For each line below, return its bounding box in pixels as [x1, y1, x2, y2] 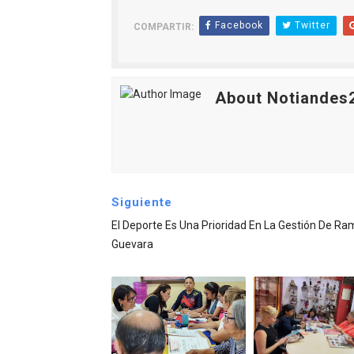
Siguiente [111, 195, 172, 210]
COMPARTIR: [133, 21, 194, 33]
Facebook [211, 20, 263, 32]
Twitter [291, 20, 330, 32]
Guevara [111, 238, 153, 251]
